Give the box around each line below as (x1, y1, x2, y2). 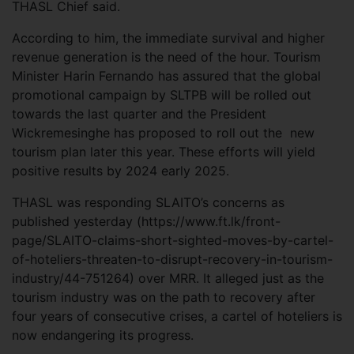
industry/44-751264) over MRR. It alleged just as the (12, 269, 324, 286)
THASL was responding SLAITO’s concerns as (12, 194, 284, 210)
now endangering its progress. (12, 326, 198, 343)
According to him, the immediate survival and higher (12, 29, 325, 46)
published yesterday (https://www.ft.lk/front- (12, 213, 281, 229)
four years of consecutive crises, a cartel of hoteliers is (12, 307, 342, 324)
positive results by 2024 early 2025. (12, 162, 237, 179)
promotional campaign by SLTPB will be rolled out (12, 86, 311, 103)
